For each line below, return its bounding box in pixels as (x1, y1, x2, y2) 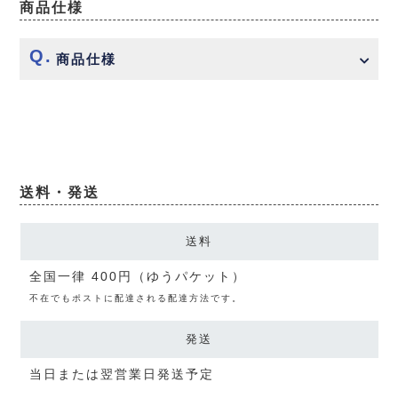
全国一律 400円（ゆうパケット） (28, 268, 246, 283)
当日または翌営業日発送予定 (28, 366, 214, 381)
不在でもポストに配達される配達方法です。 (28, 292, 243, 303)
